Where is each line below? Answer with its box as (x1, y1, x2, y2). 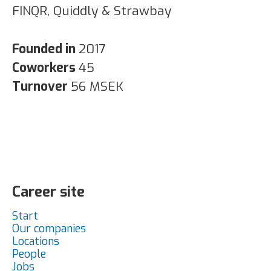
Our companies (12, 221, 86, 236)
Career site (12, 182, 85, 201)
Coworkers (12, 59, 79, 76)
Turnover (12, 78, 71, 95)
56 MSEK (71, 78, 123, 95)
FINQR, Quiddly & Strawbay (12, 2, 171, 19)
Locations (12, 234, 59, 249)
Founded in (12, 41, 79, 57)
